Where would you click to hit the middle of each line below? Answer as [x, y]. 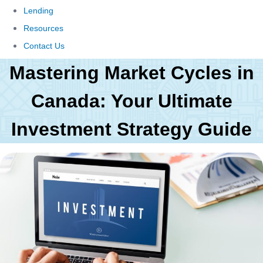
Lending [38, 11]
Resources [43, 28]
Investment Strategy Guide [131, 129]
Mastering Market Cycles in [131, 73]
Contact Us [44, 46]
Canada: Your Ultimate [131, 101]
